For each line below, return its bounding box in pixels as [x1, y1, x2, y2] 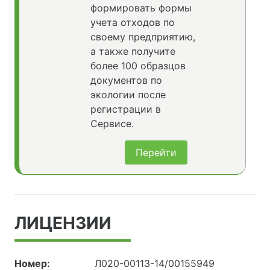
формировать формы [90, 1, 192, 14]
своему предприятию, [90, 30, 195, 43]
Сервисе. [90, 117, 134, 130]
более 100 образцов [90, 59, 186, 72]
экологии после [90, 88, 166, 101]
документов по [90, 74, 162, 86]
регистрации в [90, 102, 161, 115]
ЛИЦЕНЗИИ [14, 212, 111, 233]
